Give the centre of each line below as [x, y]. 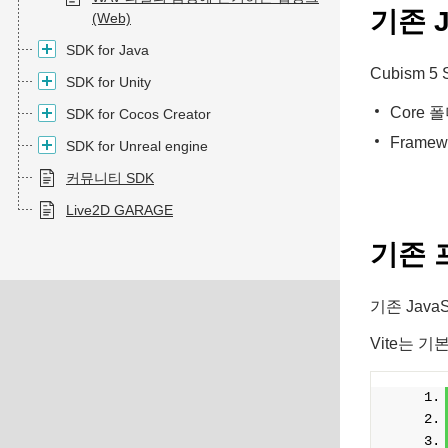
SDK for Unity [108, 82]
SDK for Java [107, 50]
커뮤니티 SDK [110, 178]
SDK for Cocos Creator [138, 114]
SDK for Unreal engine [137, 146]
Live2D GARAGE [119, 210]
